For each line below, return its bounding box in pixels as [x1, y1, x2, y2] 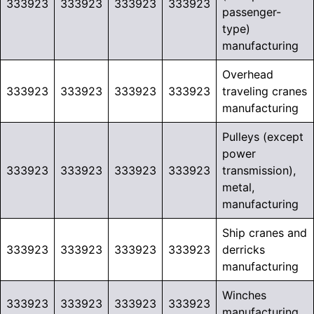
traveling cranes [222, 84, 307, 99]
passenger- [222, 5, 281, 20]
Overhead [222, 67, 273, 82]
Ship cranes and [222, 226, 307, 240]
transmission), [222, 163, 296, 178]
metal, [222, 180, 254, 195]
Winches [222, 288, 266, 303]
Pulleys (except [222, 130, 303, 144]
